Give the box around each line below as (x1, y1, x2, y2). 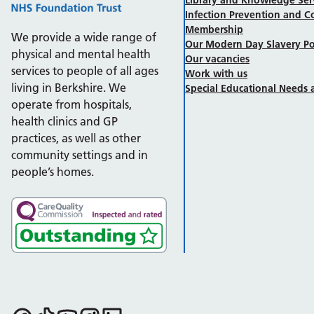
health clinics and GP (11, 114, 118, 129)
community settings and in (11, 148, 148, 163)
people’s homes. (11, 165, 94, 179)
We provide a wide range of (11, 30, 156, 45)
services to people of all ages (11, 64, 158, 78)
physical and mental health (11, 47, 151, 62)
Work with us (185, 67, 247, 80)
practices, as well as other (11, 131, 141, 146)
